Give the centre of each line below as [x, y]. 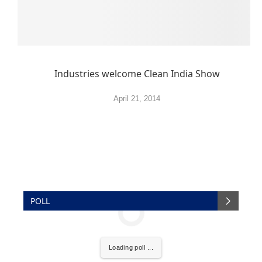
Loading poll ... [131, 248]
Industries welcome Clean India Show [137, 74]
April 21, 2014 [137, 99]
